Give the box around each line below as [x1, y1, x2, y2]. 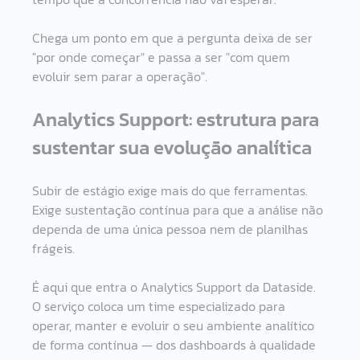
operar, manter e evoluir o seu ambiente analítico [32, 315, 318, 335]
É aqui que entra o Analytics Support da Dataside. [32, 276, 320, 297]
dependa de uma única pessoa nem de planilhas [32, 219, 312, 239]
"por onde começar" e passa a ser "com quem [32, 47, 294, 67]
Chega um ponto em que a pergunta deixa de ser [32, 27, 317, 47]
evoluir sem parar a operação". [32, 66, 208, 86]
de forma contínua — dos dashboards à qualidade [32, 334, 320, 354]
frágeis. [32, 238, 76, 258]
